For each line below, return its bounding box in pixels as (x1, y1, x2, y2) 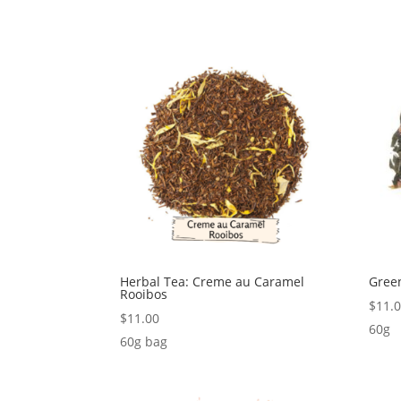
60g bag (120, 333, 168, 351)
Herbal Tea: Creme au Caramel (120, 273, 305, 291)
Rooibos (120, 286, 168, 303)
